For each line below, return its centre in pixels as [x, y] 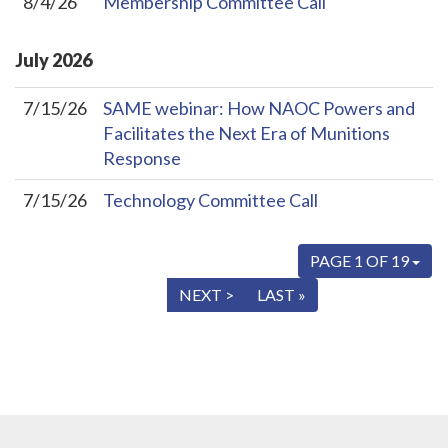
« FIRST [54, 294]
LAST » [281, 294]
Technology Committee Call [210, 199]
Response [142, 157]
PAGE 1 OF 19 [361, 260]
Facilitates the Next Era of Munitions [246, 132]
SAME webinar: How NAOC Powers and [259, 107]
